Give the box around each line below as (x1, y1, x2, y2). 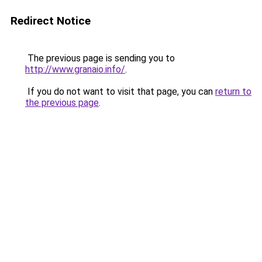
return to (215, 86, 251, 97)
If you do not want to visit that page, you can (25, 86, 215, 97)
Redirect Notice (11, 14, 91, 27)
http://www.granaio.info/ (25, 64, 125, 75)
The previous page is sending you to (25, 53, 175, 64)
